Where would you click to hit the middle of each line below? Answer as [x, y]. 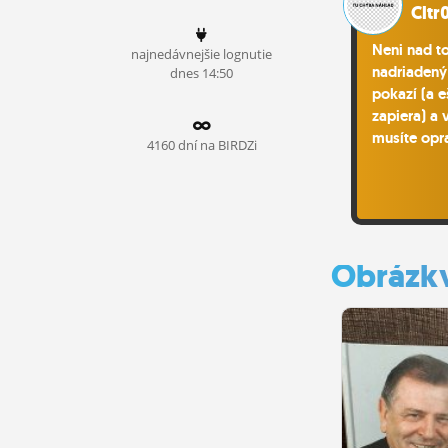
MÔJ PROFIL [125, 64]
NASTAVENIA [125, 105]
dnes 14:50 [202, 72]
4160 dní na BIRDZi [201, 145]
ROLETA [125, 146]
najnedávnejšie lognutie [202, 53]
